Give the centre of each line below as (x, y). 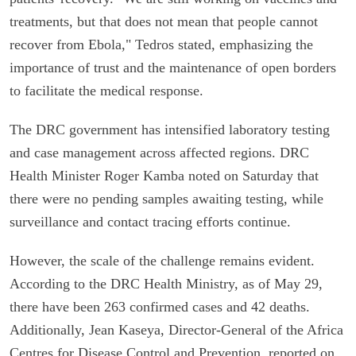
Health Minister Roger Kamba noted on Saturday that (164, 175)
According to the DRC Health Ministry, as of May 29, (166, 283)
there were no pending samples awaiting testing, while (166, 198)
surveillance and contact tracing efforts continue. (150, 221)
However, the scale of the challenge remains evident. (162, 260)
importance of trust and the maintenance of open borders (173, 67)
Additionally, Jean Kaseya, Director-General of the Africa (176, 329)
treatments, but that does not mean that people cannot (164, 21)
